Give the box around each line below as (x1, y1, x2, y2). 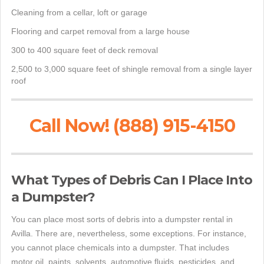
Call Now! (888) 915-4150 (29, 114, 235, 137)
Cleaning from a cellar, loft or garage (11, 7, 147, 17)
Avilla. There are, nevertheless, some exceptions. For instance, (11, 228, 246, 238)
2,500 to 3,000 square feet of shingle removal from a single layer (11, 64, 252, 74)
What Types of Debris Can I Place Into (11, 171, 252, 188)
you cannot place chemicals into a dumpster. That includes (11, 242, 229, 252)
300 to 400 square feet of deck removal (11, 45, 158, 55)
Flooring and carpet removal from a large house (11, 26, 190, 36)
